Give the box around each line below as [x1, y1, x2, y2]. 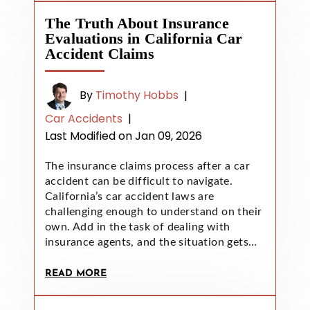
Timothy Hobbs [95, 87, 179, 104]
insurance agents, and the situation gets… [45, 236, 257, 248]
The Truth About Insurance [45, 14, 229, 32]
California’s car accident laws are [45, 190, 215, 202]
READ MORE [45, 268, 107, 279]
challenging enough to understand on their [45, 206, 262, 217]
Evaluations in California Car [45, 29, 243, 47]
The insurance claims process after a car [45, 160, 250, 172]
